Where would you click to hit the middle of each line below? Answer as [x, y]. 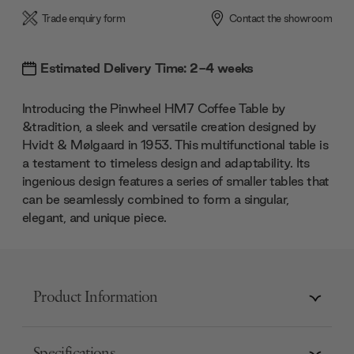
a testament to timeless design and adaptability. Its [166, 162]
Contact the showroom [281, 18]
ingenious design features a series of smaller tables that [176, 181]
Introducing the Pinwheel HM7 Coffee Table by [154, 108]
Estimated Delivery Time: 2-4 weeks [147, 68]
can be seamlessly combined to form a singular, [156, 199]
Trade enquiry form [84, 18]
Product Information [96, 298]
